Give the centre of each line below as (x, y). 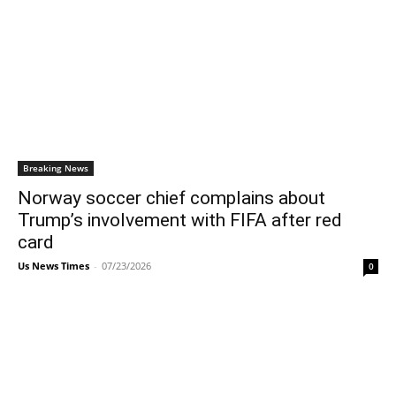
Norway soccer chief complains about (171, 198)
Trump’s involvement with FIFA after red (180, 220)
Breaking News (56, 168)
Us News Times (53, 266)
